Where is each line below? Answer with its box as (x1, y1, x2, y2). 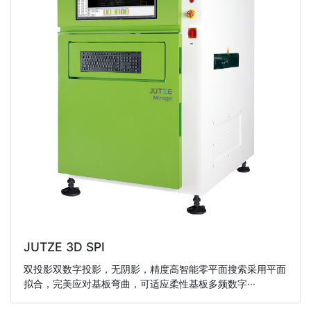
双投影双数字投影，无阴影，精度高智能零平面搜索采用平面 (23, 262, 286, 275)
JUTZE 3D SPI (23, 239, 105, 255)
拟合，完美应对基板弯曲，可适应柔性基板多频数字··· (23, 277, 255, 289)
